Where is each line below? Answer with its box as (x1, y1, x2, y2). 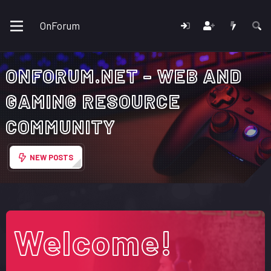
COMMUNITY (6, 115, 116, 137)
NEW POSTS (29, 152, 73, 162)
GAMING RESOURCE (6, 90, 181, 112)
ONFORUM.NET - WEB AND (6, 64, 243, 87)
